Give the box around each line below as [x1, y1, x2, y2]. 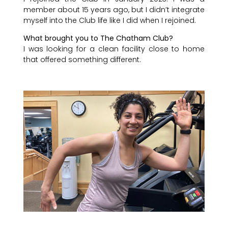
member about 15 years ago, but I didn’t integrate [23, 5, 205, 15]
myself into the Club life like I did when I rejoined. [23, 15, 196, 25]
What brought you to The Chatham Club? [23, 33, 173, 44]
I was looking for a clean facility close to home [23, 44, 205, 54]
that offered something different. [23, 54, 141, 65]
